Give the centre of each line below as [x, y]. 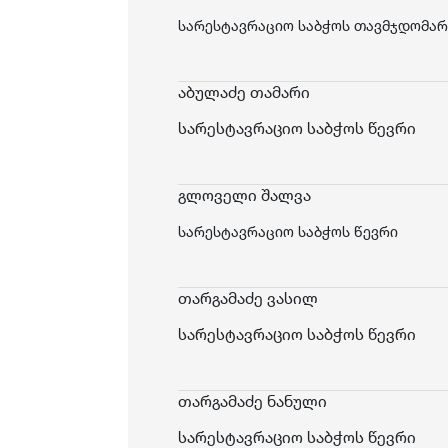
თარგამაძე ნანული [252, 401]
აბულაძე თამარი [244, 92]
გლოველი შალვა [244, 195]
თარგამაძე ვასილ [248, 298]
